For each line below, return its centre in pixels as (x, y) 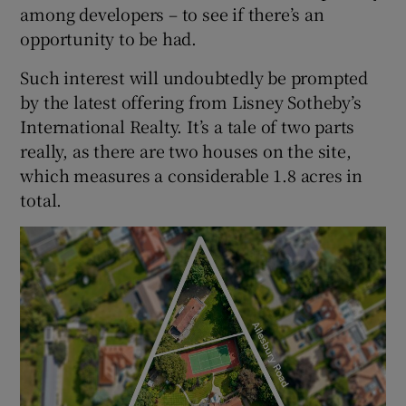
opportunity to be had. (109, 39)
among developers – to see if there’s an (172, 14)
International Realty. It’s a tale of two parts (188, 126)
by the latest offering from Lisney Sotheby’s (191, 102)
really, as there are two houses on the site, (186, 151)
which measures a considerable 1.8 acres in (192, 175)
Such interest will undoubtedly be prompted (194, 77)
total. (41, 200)
